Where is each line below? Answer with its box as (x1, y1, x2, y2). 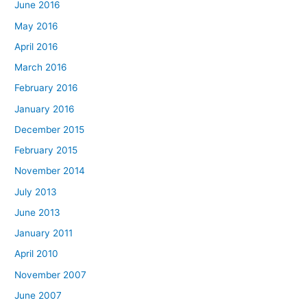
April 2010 (14, 248, 59, 260)
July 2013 (14, 186, 58, 197)
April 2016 (14, 40, 59, 52)
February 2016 (14, 82, 79, 94)
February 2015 (14, 145, 78, 156)
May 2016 (14, 20, 59, 32)
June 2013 (14, 206, 61, 218)
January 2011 (14, 228, 73, 239)
